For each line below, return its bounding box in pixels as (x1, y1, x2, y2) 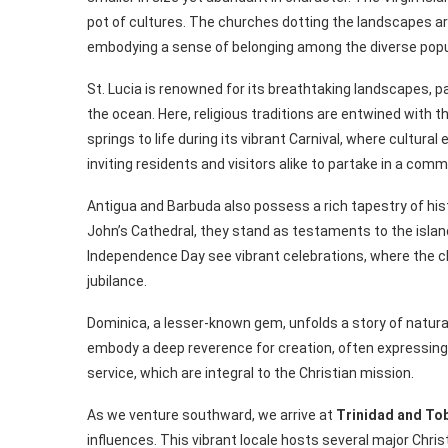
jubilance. (87, 273, 147, 290)
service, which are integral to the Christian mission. (87, 365, 414, 382)
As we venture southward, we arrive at (87, 407, 336, 424)
